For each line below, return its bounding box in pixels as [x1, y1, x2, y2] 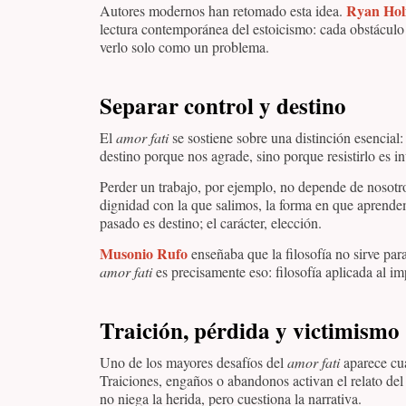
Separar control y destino [100, 88, 346, 122]
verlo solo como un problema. [100, 36, 269, 56]
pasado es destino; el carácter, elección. [100, 212, 322, 232]
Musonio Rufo [100, 243, 188, 265]
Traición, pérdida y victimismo [100, 314, 400, 348]
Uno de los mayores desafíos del [100, 353, 287, 372]
